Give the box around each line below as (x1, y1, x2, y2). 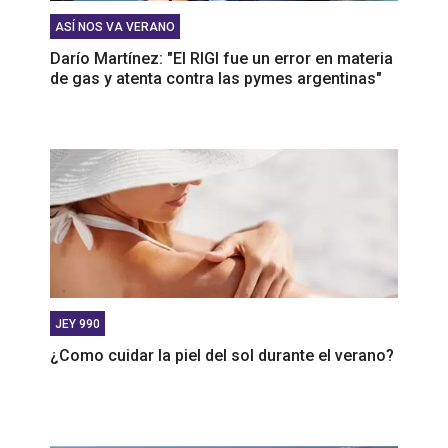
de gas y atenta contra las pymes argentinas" (50, 68, 382, 88)
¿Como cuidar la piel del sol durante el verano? (50, 345, 394, 365)
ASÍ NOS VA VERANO (55, 19, 175, 34)
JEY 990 (55, 316, 100, 331)
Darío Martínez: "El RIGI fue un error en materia (50, 48, 393, 68)
